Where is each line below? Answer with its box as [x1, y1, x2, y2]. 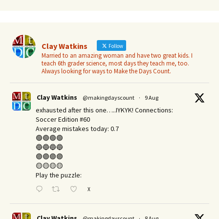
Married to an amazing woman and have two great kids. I [42, 51, 193, 60]
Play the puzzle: [36, 170, 82, 179]
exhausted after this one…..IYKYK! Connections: [36, 105, 173, 114]
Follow [108, 42, 123, 49]
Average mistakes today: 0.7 [36, 124, 119, 133]
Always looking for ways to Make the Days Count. [42, 66, 171, 75]
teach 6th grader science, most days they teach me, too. [42, 59, 189, 67]
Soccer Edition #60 [36, 114, 90, 124]
